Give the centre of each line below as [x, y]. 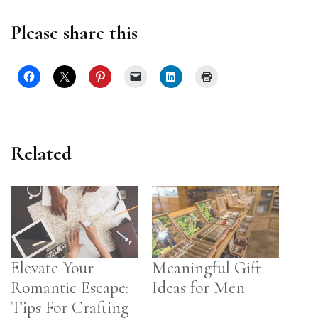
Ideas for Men [198, 288]
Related [41, 153]
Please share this [74, 32]
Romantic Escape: [70, 288]
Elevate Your [52, 268]
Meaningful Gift [207, 268]
